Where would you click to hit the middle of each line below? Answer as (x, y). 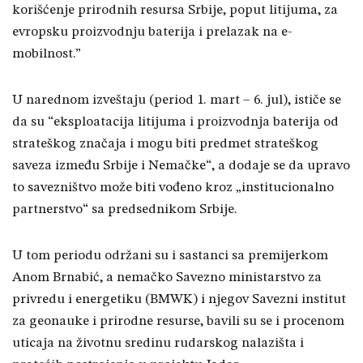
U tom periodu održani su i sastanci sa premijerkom (170, 256)
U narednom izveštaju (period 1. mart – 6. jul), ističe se (177, 100)
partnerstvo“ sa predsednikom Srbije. (125, 210)
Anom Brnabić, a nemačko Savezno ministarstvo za (167, 278)
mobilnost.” (47, 54)
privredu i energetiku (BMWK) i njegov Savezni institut (179, 300)
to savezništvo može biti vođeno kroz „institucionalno (173, 188)
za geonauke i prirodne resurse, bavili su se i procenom (178, 322)
